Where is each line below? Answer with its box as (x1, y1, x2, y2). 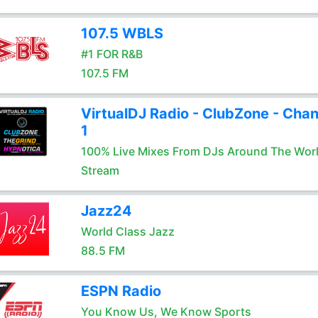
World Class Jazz (80, 224, 175, 238)
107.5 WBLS (80, 25, 163, 42)
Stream (80, 163, 119, 177)
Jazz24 (80, 202, 132, 219)
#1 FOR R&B (80, 47, 143, 61)
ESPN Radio (80, 283, 161, 300)
